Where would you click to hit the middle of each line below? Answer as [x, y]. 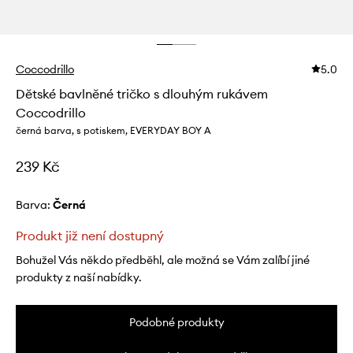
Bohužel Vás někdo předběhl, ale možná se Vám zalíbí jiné [163, 260]
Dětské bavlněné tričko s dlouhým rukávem [142, 94]
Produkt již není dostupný [90, 236]
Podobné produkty [176, 323]
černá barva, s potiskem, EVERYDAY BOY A [113, 131]
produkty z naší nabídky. [79, 278]
